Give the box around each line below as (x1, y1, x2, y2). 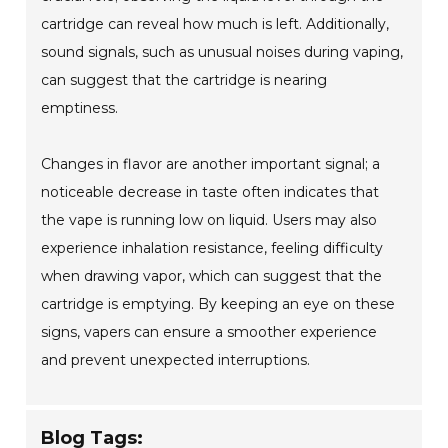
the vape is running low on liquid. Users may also (41, 211, 378, 230)
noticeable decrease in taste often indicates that (41, 183, 380, 202)
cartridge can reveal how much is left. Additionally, (41, 15, 390, 34)
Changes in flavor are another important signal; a (41, 155, 381, 174)
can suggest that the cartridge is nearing (41, 71, 328, 90)
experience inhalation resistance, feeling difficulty (41, 239, 384, 258)
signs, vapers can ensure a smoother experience (41, 323, 378, 342)
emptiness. (41, 99, 119, 118)
